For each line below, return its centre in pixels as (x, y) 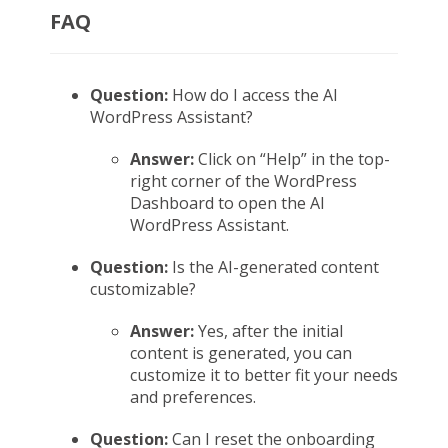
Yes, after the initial (270, 331)
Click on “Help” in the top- (294, 159)
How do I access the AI (255, 95)
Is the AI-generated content (273, 267)
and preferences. (195, 397)
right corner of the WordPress (243, 181)
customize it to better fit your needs (264, 375)
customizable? (143, 289)
